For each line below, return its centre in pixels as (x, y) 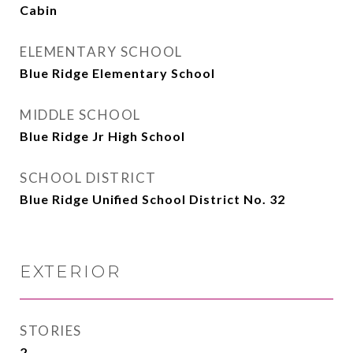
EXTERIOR (71, 271)
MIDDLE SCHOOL (80, 115)
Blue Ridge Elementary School (117, 73)
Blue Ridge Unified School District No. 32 (152, 199)
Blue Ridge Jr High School (102, 136)
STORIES (51, 331)
